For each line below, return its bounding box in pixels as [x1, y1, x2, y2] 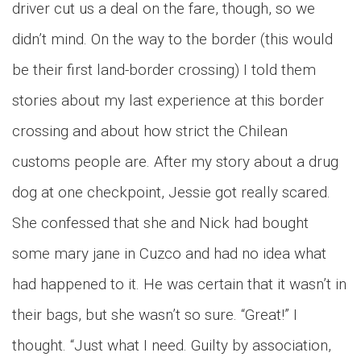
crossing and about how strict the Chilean [12, 122, 288, 140]
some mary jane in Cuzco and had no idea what [12, 244, 326, 263]
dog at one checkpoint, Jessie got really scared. [12, 183, 330, 201]
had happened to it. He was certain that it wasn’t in [12, 275, 346, 293]
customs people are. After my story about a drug [12, 152, 338, 171]
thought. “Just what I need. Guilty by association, [12, 336, 331, 355]
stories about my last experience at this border [12, 91, 324, 110]
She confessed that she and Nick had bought [12, 214, 309, 232]
